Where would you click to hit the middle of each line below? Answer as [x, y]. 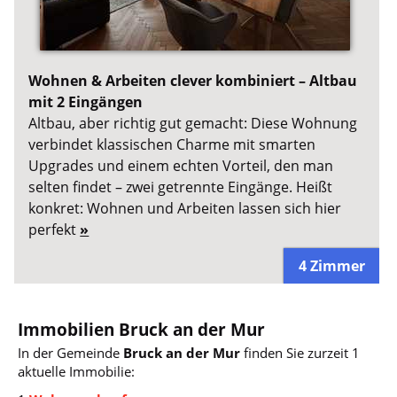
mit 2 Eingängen [86, 102]
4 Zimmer [331, 265]
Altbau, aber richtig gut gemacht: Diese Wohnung [193, 124]
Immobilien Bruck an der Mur [142, 329]
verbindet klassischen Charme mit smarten [172, 145]
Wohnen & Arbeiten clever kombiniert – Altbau [193, 81]
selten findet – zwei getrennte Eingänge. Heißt [181, 187]
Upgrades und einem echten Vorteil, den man [181, 166]
